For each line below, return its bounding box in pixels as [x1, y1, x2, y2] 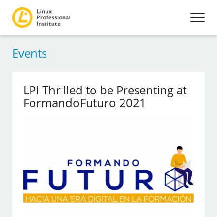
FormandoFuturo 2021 [23, 94, 147, 110]
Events [12, 45, 47, 61]
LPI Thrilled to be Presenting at [23, 82, 187, 98]
